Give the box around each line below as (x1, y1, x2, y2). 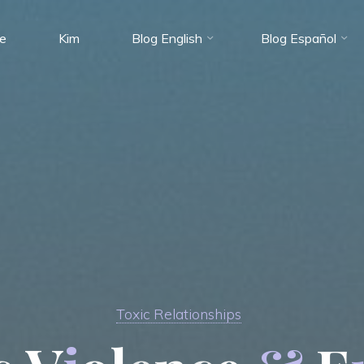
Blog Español (261, 30, 336, 46)
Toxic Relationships (115, 304, 241, 323)
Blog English (132, 30, 202, 46)
